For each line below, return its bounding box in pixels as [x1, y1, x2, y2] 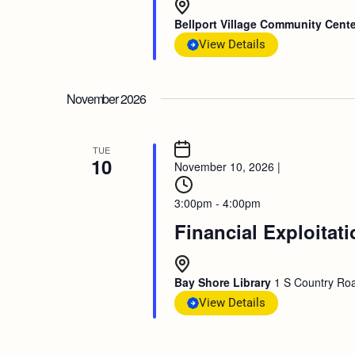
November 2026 [67, 90, 146, 108]
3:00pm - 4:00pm [174, 195, 261, 211]
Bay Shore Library [174, 274, 274, 290]
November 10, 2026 [174, 158, 274, 174]
